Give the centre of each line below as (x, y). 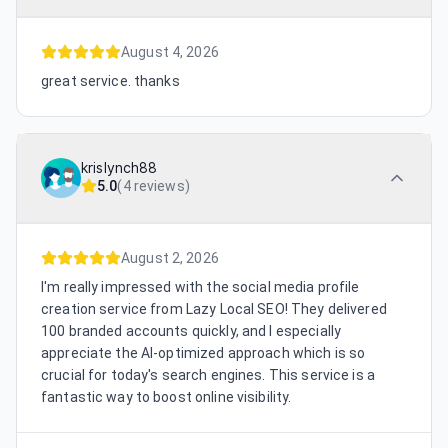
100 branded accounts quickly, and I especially (191, 331)
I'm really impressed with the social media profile (200, 287)
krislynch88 (119, 168)
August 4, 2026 (170, 52)
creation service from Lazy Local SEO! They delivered (214, 309)
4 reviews (153, 186)
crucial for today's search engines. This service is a (208, 375)
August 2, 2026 (170, 258)
